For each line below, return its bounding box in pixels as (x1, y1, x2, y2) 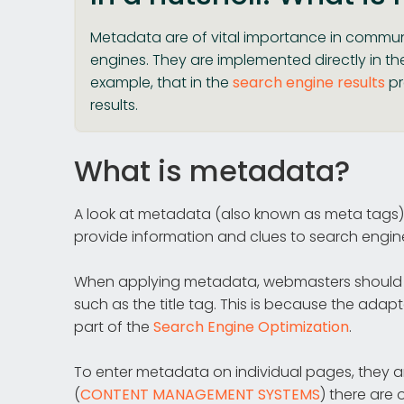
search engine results (233, 72, 385, 93)
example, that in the (90, 72, 233, 93)
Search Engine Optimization (153, 317, 349, 337)
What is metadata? (74, 151, 350, 191)
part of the (74, 317, 153, 337)
